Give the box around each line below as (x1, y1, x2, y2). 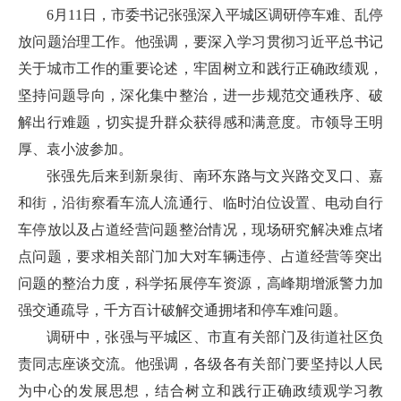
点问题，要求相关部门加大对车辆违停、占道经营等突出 (18, 249, 383, 264)
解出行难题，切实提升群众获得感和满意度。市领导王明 (18, 115, 383, 130)
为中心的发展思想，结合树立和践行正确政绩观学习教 (18, 383, 383, 398)
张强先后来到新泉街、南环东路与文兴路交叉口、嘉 (47, 168, 383, 183)
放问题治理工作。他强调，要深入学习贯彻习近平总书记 (18, 34, 383, 49)
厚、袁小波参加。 (18, 141, 132, 157)
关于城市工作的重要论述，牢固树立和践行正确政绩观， (18, 61, 383, 76)
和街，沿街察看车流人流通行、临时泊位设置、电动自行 (18, 195, 383, 210)
